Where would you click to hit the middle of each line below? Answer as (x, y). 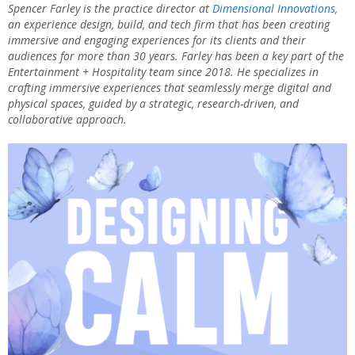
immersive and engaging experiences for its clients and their (157, 40)
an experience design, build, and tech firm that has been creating (169, 25)
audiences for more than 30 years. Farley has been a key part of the (176, 56)
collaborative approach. (67, 120)
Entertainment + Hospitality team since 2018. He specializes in (163, 72)
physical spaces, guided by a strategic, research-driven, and (153, 104)
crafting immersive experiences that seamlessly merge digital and (170, 88)
